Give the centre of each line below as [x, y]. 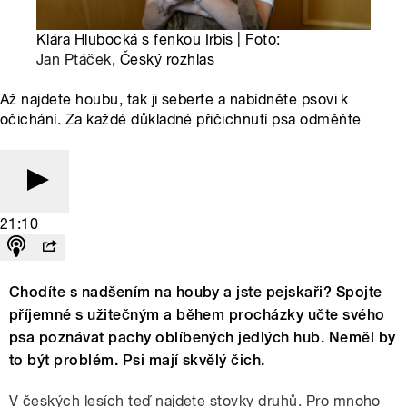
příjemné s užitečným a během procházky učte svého [197, 315]
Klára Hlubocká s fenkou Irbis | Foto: [159, 40]
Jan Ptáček [74, 60]
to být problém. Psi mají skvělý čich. [137, 361]
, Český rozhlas [163, 60]
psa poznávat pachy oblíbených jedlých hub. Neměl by [203, 338]
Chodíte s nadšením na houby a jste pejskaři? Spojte [196, 293]
